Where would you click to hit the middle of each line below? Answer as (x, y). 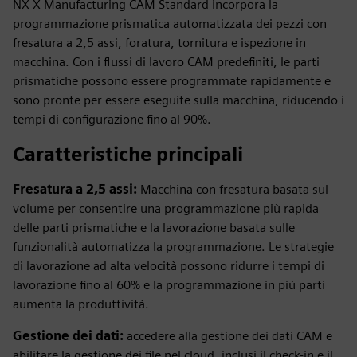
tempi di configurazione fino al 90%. (112, 119)
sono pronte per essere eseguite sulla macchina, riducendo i (178, 100)
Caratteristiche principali (128, 154)
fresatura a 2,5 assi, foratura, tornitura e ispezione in (159, 43)
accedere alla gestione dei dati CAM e (229, 336)
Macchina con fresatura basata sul (234, 189)
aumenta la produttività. (81, 304)
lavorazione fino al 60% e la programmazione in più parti (169, 285)
